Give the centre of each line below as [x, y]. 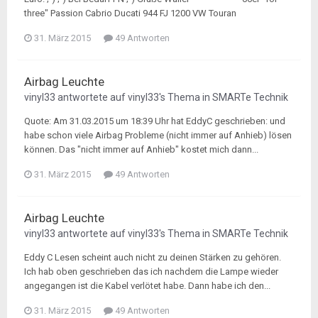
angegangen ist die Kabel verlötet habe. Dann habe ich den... [147, 286]
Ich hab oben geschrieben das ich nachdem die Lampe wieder [151, 272]
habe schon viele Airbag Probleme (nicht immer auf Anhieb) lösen [158, 135]
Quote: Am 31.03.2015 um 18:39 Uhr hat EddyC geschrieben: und [155, 121]
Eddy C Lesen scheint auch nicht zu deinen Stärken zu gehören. [153, 257]
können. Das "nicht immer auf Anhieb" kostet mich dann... [141, 149]
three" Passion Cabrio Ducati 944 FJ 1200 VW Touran [130, 13]
